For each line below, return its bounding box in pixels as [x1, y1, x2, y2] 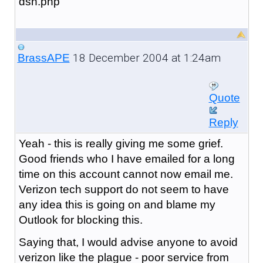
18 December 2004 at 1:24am [69, 50, 221, 65]
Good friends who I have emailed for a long [18, 152, 235, 165]
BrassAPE [17, 51, 70, 64]
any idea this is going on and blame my [18, 198, 215, 211]
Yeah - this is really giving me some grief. [18, 137, 223, 150]
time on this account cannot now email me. [18, 167, 233, 180]
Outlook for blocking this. [18, 213, 143, 226]
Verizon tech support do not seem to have [18, 183, 229, 195]
